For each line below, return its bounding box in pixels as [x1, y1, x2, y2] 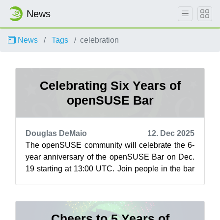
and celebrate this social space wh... [26, 176, 151, 185]
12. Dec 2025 [147, 129, 194, 137]
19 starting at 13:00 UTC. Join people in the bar [26, 165, 194, 173]
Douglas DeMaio [26, 129, 87, 137]
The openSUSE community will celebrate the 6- [26, 141, 194, 149]
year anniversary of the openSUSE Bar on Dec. [26, 153, 194, 161]
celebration [80, 36, 119, 44]
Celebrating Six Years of [39, 79, 181, 92]
